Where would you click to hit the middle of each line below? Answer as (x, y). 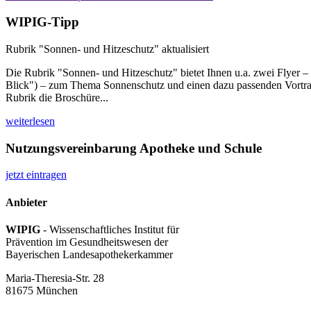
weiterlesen (30, 121)
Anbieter (26, 202)
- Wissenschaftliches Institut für (111, 229)
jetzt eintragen (36, 175)
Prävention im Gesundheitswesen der (87, 242)
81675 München (42, 291)
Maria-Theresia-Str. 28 (55, 278)
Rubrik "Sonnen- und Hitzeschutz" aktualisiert (107, 49)
